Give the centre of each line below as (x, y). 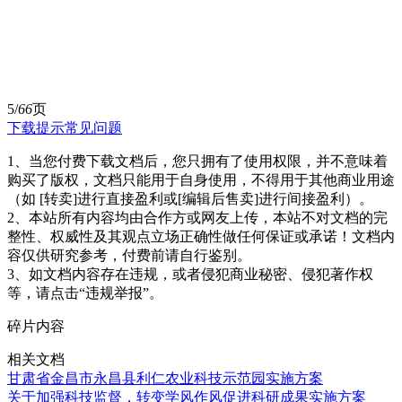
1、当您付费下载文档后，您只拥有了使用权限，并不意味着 (197, 161)
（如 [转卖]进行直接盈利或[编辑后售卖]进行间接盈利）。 (190, 198)
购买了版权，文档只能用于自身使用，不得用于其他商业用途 (201, 179)
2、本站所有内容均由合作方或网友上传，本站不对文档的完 (197, 217)
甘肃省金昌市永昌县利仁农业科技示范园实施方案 (165, 378)
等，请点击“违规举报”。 (85, 293)
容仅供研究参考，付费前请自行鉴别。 (129, 255)
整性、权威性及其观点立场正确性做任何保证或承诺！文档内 (201, 236)
